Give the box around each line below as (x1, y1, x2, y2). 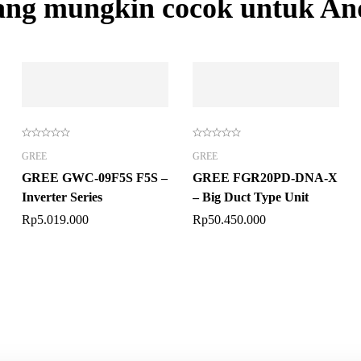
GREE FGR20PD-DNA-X (192, 171, 338, 185)
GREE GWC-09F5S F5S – (21, 171, 168, 185)
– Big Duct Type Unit (192, 190, 309, 204)
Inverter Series (21, 190, 102, 204)
